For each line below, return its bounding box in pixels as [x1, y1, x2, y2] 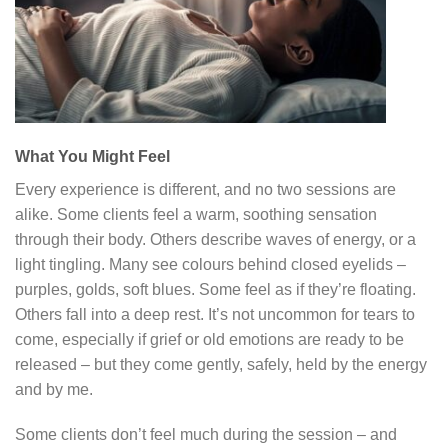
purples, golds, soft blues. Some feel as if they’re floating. [15, 280, 416, 298]
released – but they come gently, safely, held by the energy [15, 355, 427, 373]
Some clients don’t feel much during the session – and [15, 426, 397, 444]
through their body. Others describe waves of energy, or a [15, 230, 416, 248]
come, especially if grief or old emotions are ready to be [15, 330, 404, 348]
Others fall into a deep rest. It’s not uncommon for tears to [15, 305, 415, 323]
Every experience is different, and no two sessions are [15, 180, 396, 198]
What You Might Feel [15, 147, 170, 165]
